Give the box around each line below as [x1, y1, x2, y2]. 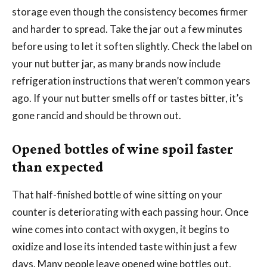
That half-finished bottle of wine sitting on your [12, 188, 222, 201]
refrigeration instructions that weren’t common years [12, 74, 250, 87]
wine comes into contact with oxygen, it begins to [12, 222, 229, 235]
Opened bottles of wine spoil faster [12, 140, 234, 157]
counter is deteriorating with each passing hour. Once [12, 205, 249, 218]
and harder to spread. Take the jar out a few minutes [12, 22, 243, 35]
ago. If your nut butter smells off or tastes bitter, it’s [12, 91, 243, 104]
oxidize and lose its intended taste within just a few [12, 240, 237, 253]
